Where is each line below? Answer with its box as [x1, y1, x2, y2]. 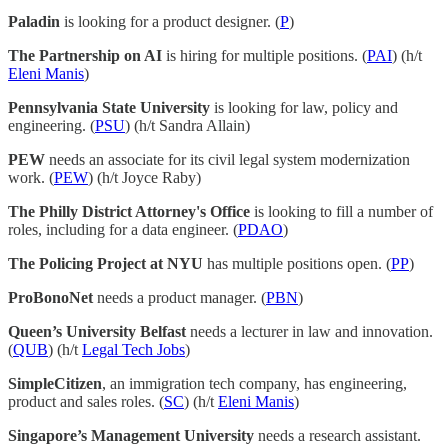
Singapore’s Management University [8, 427, 254, 445]
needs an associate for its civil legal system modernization [45, 151, 410, 169]
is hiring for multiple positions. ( [162, 47, 367, 65]
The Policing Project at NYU [8, 255, 203, 273]
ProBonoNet [8, 289, 93, 307]
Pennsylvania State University [8, 99, 210, 117]
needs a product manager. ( [93, 289, 266, 307]
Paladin [8, 13, 60, 31]
